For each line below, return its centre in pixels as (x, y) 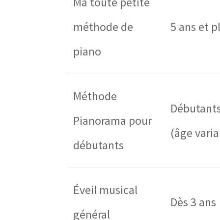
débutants (99, 145)
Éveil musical (106, 190)
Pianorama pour (113, 121)
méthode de (103, 27)
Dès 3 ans (193, 202)
